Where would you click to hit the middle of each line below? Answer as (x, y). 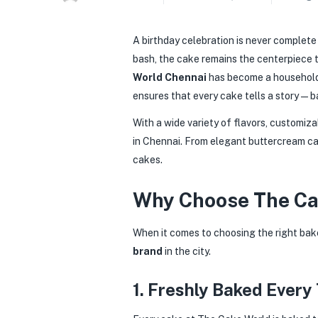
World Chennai (170, 77)
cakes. (148, 160)
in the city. (187, 251)
